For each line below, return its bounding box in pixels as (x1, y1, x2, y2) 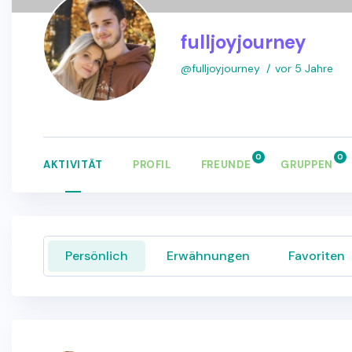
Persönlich (65, 247, 128, 264)
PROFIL (132, 158, 171, 171)
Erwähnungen (167, 247, 250, 264)
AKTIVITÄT (43, 158, 103, 171)
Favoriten (288, 247, 345, 264)
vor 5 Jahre (274, 61, 333, 75)
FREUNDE (200, 158, 251, 171)
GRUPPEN (280, 158, 333, 171)
